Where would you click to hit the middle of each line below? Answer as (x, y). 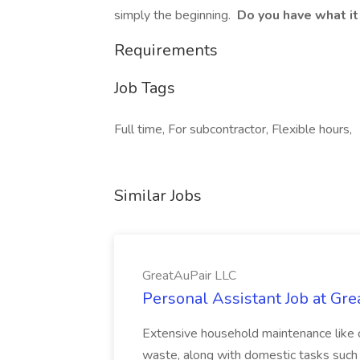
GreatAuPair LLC (189, 276)
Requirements (166, 50)
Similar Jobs (158, 196)
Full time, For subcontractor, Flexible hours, (233, 129)
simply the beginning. (174, 15)
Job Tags (145, 88)
